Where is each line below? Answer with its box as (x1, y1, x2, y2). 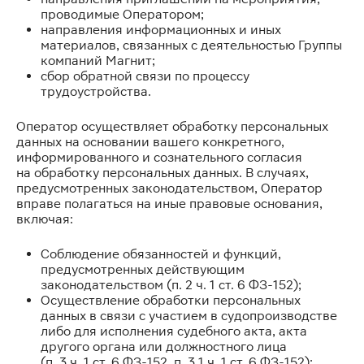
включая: (16, 211, 73, 227)
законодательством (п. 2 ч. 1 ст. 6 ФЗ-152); (41, 277, 301, 292)
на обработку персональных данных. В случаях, (16, 165, 309, 180)
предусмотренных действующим (41, 262, 245, 277)
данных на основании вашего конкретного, (16, 134, 284, 149)
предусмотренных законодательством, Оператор (16, 180, 323, 196)
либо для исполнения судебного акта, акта (41, 323, 307, 339)
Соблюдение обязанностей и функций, (41, 246, 281, 262)
